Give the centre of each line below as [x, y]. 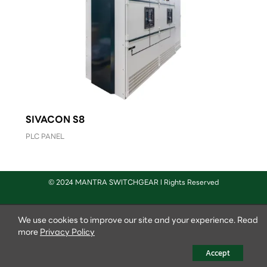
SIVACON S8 [55, 119]
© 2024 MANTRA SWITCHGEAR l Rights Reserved [133, 182]
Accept [218, 253]
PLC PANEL [45, 136]
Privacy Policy [67, 232]
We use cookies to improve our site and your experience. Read [138, 220]
